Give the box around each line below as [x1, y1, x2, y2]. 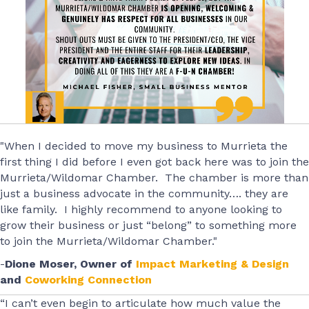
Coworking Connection [25, 272, 152, 286]
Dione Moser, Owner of [5, 257, 136, 270]
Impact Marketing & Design [136, 257, 289, 270]
